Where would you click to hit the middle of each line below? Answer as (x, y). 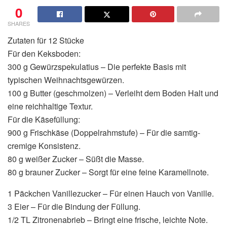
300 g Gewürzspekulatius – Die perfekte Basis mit (97, 66)
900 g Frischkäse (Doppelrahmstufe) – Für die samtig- (104, 132)
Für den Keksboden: (44, 53)
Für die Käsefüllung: (44, 119)
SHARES (19, 23)
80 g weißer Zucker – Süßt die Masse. (76, 159)
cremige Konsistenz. (44, 145)
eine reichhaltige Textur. (50, 106)
